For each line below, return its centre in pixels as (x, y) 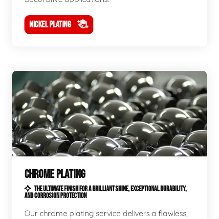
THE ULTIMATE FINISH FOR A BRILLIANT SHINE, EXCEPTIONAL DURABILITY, (110, 189)
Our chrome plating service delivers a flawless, (106, 213)
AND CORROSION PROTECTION (55, 196)
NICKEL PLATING (50, 25)
